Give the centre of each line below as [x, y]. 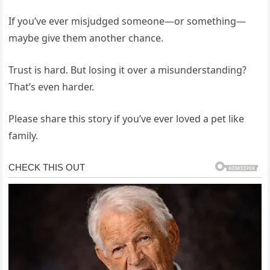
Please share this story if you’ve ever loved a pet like [127, 118]
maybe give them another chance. [86, 38]
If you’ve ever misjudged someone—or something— [127, 21]
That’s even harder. [52, 86]
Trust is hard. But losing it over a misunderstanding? [128, 70]
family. [24, 135]
